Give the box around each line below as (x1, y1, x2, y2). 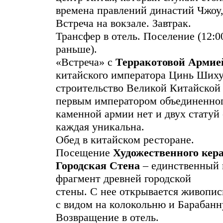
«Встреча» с (56, 56, 115, 69)
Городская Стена (56, 159, 140, 172)
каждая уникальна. (56, 120, 144, 133)
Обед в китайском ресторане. (56, 133, 194, 146)
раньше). (56, 43, 97, 56)
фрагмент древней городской (56, 172, 191, 185)
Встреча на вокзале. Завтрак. (56, 17, 191, 30)
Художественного (113, 146, 199, 159)
